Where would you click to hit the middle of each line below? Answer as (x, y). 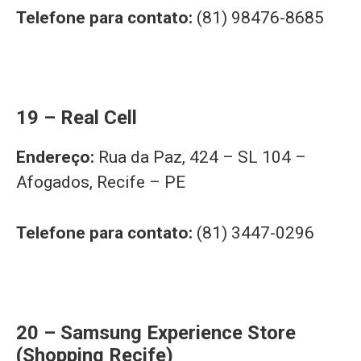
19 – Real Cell (77, 118)
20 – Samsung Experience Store (156, 332)
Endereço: (57, 158)
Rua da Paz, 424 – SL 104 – (202, 158)
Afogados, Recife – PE (101, 183)
